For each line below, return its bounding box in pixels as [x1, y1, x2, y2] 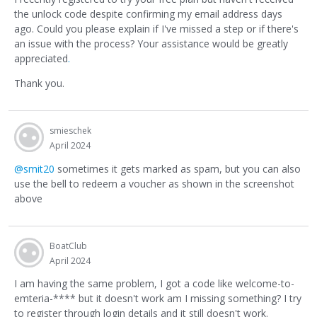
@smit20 [14, 161, 54, 175]
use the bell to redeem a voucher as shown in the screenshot [14, 176, 294, 190]
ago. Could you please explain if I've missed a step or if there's [14, 22, 299, 36]
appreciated [14, 52, 68, 66]
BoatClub [50, 239, 87, 252]
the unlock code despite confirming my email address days [14, 7, 282, 21]
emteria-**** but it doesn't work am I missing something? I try [14, 292, 301, 306]
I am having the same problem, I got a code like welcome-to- [14, 277, 294, 291]
